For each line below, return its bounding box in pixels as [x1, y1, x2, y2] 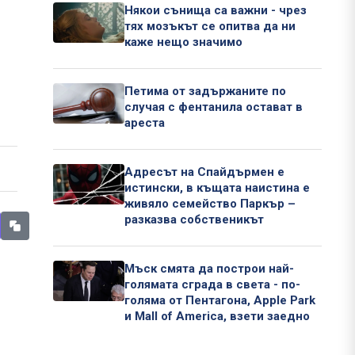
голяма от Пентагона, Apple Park [124, 293, 315, 308]
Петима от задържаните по [124, 84, 286, 99]
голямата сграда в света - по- [124, 277, 300, 292]
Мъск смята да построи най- [124, 261, 294, 277]
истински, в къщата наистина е [124, 181, 310, 196]
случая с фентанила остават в [124, 100, 303, 115]
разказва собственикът [124, 212, 264, 227]
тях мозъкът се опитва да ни [124, 19, 296, 34]
